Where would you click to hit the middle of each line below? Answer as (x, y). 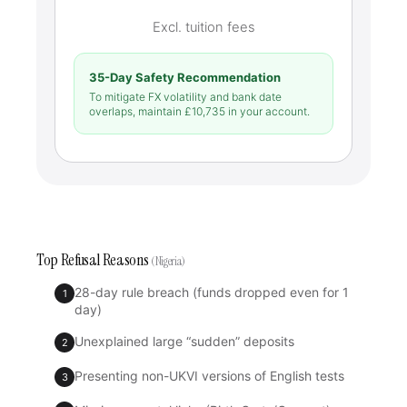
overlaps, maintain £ (140, 111)
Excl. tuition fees (203, 27)
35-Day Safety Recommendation (185, 77)
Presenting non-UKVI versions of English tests (209, 376)
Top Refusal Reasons (94, 260)
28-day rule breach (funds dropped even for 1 (212, 292)
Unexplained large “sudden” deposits (184, 341)
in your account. (268, 111)
